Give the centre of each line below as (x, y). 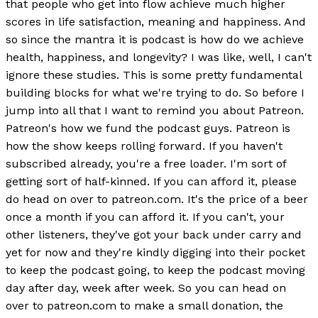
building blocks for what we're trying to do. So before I (155, 93)
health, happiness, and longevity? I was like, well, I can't (159, 57)
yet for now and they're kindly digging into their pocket (155, 253)
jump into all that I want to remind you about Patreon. (155, 111)
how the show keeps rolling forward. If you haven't (144, 146)
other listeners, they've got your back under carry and (154, 235)
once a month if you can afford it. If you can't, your (145, 217)
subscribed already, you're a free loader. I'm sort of (146, 164)
